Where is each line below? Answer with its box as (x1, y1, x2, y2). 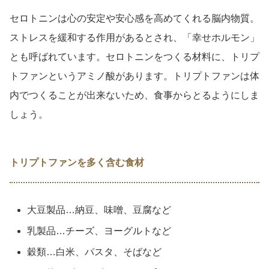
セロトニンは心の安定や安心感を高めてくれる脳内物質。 (10, 13, 259, 23)
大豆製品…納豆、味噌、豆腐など (27, 204, 172, 215)
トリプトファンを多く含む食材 (10, 157, 144, 168)
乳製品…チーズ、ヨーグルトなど (27, 225, 172, 236)
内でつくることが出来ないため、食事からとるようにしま (10, 89, 259, 100)
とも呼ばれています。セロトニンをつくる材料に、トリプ (10, 51, 259, 62)
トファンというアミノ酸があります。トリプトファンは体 (10, 70, 259, 81)
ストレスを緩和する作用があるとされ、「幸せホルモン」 (10, 32, 259, 43)
